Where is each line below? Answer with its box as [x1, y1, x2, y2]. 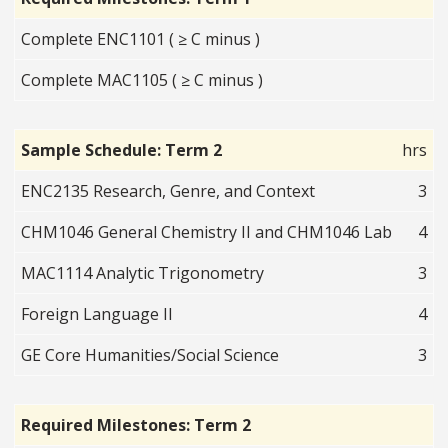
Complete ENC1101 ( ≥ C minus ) [21, 28, 261, 51]
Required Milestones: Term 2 [21, 414, 252, 437]
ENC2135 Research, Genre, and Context [21, 180, 316, 203]
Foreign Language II [21, 303, 174, 326]
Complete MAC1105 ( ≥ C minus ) [21, 69, 264, 92]
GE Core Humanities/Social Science [21, 344, 280, 367]
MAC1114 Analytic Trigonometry [21, 262, 265, 285]
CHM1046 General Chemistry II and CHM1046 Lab [21, 221, 393, 244]
